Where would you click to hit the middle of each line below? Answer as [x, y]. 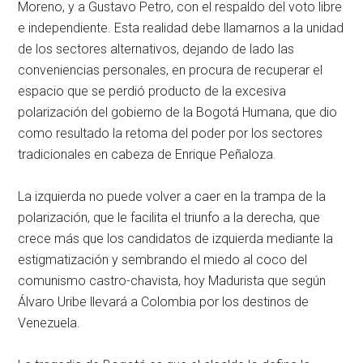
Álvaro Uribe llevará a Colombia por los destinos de [164, 301]
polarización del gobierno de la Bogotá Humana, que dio [178, 112]
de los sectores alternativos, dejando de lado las [156, 49]
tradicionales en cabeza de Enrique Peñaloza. [147, 154]
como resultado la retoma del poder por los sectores [171, 133]
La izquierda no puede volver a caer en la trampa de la [172, 196]
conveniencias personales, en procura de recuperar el [171, 70]
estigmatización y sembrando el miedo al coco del [163, 259]
